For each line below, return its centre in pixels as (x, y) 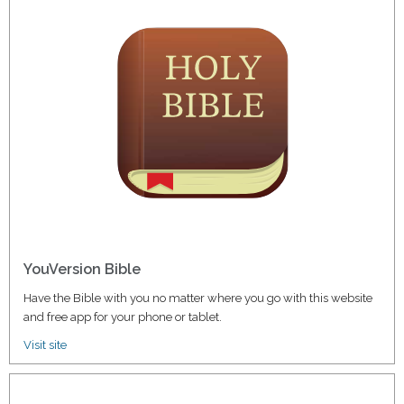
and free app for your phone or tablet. (123, 317)
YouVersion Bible (82, 269)
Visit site (45, 344)
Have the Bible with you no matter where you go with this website (198, 298)
